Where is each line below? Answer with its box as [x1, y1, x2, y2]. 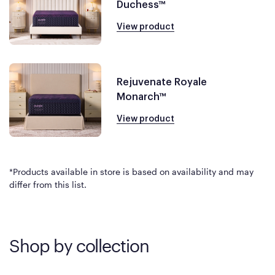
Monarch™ [117, 91, 166, 102]
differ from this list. [9, 179, 87, 190]
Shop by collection [9, 236, 150, 255]
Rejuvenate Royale [117, 77, 207, 87]
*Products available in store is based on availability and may [9, 166, 254, 177]
